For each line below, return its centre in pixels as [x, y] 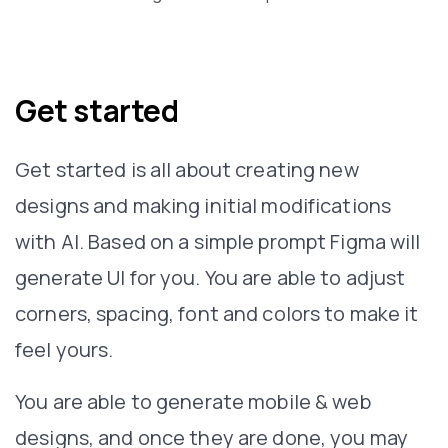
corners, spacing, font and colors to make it [217, 313]
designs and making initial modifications [203, 205]
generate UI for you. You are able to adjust [210, 277]
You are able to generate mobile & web [193, 401]
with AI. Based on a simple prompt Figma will [218, 241]
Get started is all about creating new [187, 169]
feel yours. [64, 349]
